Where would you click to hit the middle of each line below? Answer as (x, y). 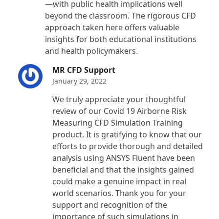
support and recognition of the (110, 205)
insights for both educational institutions (121, 39)
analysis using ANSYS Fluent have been (124, 158)
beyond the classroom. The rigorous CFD (121, 15)
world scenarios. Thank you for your (120, 193)
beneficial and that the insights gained (123, 169)
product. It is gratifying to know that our (127, 134)
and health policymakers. (92, 51)
